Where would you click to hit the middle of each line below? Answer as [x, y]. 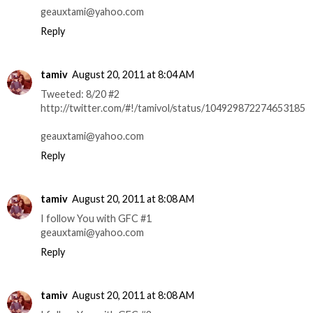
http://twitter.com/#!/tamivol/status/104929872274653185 [173, 108]
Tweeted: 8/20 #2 [80, 94]
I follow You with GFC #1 [96, 218]
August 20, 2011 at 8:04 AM [133, 74]
